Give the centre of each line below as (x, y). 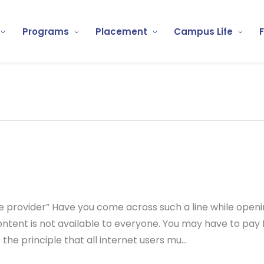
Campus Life (204, 31)
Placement (121, 31)
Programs (45, 31)
